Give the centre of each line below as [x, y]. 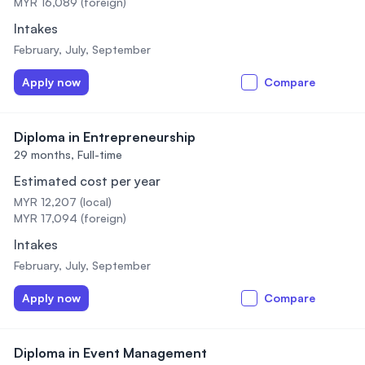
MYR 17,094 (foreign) [70, 218]
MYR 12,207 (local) [63, 202]
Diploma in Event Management [110, 353]
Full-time [100, 154]
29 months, [44, 154]
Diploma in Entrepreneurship [105, 137]
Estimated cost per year [87, 181]
